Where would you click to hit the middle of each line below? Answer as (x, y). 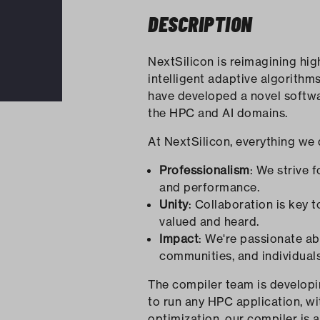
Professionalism (205, 170)
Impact (179, 239)
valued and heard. (211, 221)
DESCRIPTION (200, 24)
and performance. (211, 187)
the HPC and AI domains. (218, 113)
